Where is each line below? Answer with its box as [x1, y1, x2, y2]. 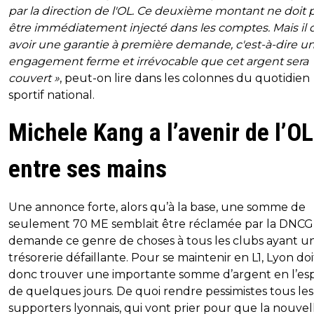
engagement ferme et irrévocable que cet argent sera [8, 55, 308, 68]
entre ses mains [8, 155, 167, 184]
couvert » [8, 71, 60, 85]
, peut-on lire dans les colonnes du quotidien [60, 71, 310, 85]
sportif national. [8, 88, 95, 102]
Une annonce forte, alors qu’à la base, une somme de [8, 200, 306, 214]
